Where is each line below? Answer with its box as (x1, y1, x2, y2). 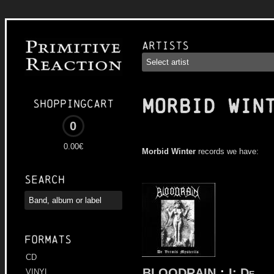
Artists (142, 39, 189, 52)
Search (24, 173, 65, 187)
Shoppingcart (33, 97, 114, 111)
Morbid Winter (142, 147, 196, 156)
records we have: (196, 147, 259, 156)
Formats (24, 233, 72, 246)
